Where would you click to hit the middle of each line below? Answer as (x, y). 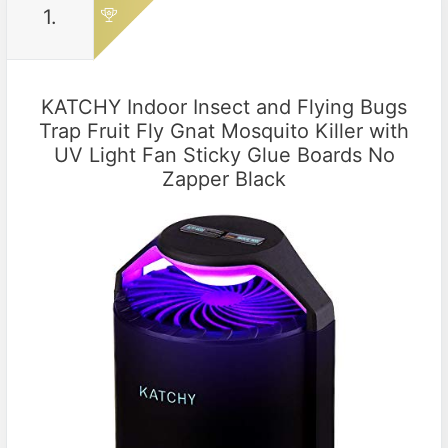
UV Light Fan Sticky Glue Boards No (224, 154)
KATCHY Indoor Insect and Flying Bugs (224, 106)
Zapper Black (224, 178)
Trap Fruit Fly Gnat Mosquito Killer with (224, 130)
